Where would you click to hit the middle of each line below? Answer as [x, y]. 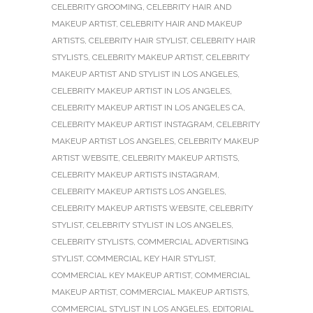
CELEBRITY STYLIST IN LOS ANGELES [159, 225]
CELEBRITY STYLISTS [93, 241]
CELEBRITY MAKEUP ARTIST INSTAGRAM [132, 124]
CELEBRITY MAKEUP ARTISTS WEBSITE [129, 208]
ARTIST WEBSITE [85, 158]
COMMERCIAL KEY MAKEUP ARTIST [121, 275]
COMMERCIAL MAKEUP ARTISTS [184, 292]
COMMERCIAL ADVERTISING [193, 241]
